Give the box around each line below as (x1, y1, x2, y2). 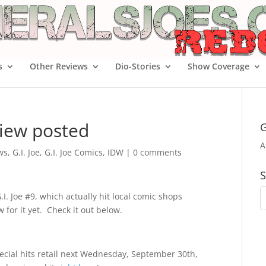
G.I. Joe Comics (45, 147, 103, 158)
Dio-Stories (115, 61, 160, 72)
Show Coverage (188, 61, 249, 72)
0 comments (133, 147, 182, 158)
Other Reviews (30, 61, 88, 72)
